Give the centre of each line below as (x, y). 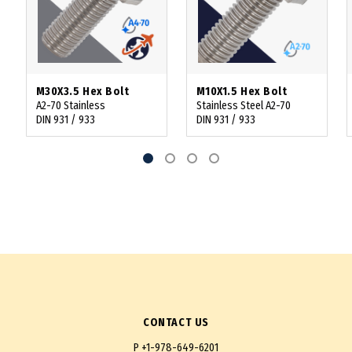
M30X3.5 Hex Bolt (82, 92)
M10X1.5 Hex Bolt (242, 92)
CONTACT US (176, 322)
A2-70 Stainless (70, 106)
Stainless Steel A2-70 (243, 106)
